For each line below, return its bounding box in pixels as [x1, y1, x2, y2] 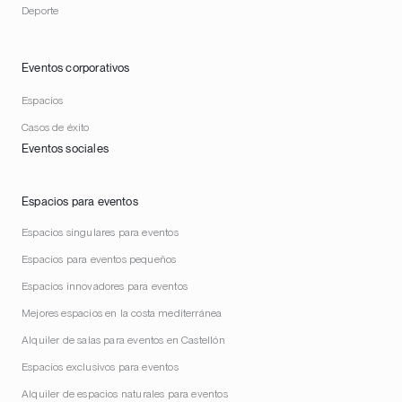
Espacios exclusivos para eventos [22, 360, 179, 373]
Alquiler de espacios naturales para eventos [22, 387, 228, 400]
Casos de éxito [22, 120, 90, 134]
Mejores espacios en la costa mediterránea [22, 306, 223, 319]
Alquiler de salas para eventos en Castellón [22, 333, 225, 346]
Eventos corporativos [22, 60, 130, 74]
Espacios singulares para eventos [22, 225, 179, 239]
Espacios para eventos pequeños [22, 252, 177, 266]
